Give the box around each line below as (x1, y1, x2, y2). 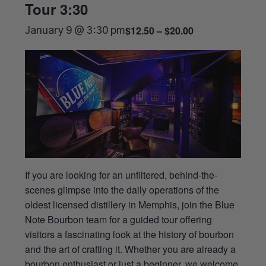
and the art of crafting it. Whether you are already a (25, 242, 236, 256)
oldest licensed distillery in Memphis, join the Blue (25, 197, 235, 211)
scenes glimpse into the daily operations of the (25, 182, 220, 197)
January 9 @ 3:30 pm (25, 25, 126, 36)
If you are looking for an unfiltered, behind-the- (25, 167, 218, 182)
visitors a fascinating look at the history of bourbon (25, 227, 235, 241)
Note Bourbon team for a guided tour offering (25, 212, 213, 226)
